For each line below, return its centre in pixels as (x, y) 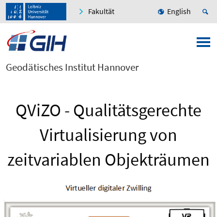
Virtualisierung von (108, 135)
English (179, 11)
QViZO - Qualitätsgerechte (108, 110)
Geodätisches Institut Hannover (72, 67)
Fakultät (101, 11)
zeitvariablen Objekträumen (108, 160)
